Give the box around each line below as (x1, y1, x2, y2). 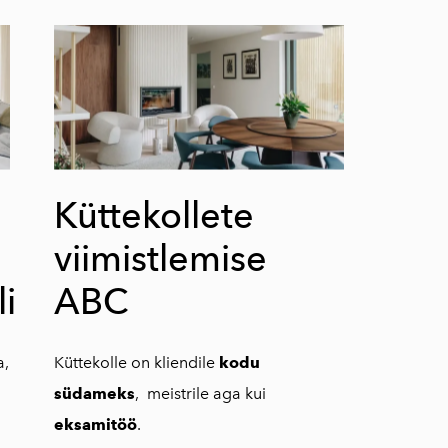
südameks (53, 383, 135, 403)
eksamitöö (53, 414, 137, 434)
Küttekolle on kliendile (53, 352, 219, 372)
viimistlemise (53, 236, 267, 280)
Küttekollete (53, 193, 254, 237)
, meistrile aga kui (134, 383, 266, 403)
